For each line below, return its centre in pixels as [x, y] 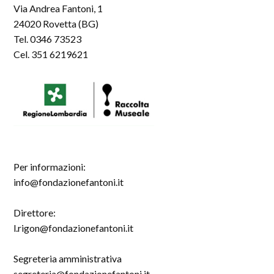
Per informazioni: [50, 167]
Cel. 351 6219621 [51, 54]
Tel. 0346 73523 [48, 39]
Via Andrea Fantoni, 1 [58, 8]
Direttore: [35, 213]
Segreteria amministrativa [68, 258]
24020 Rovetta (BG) [56, 24]
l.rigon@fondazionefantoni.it [74, 228]
